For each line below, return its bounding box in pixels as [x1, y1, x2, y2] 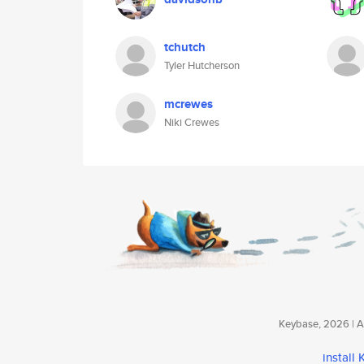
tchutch [164, 38, 206, 56]
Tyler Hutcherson [164, 58, 240, 73]
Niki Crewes [164, 115, 219, 130]
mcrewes [164, 95, 213, 113]
